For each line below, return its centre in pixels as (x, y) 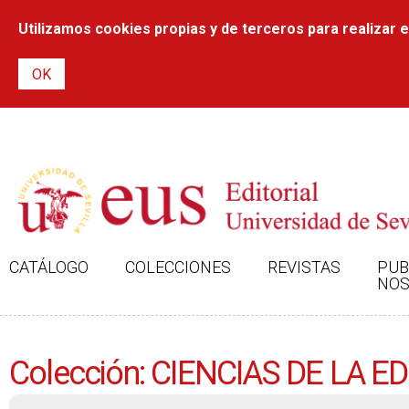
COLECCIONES (178, 267)
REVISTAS (304, 267)
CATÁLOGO (49, 267)
